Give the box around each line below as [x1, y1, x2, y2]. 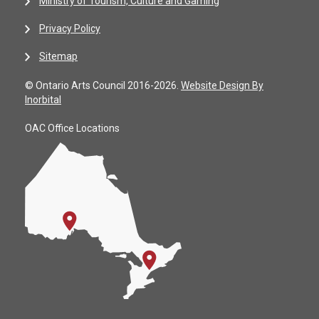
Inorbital [25, 94, 61, 105]
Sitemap [39, 51, 78, 62]
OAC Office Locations [25, 122, 120, 134]
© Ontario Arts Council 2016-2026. [25, 80, 181, 91]
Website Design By [181, 80, 263, 91]
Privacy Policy [39, 23, 100, 34]
